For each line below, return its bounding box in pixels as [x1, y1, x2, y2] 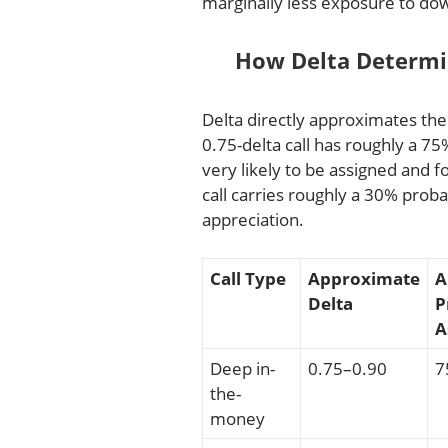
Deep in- [210, 357, 275, 381]
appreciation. [202, 207, 304, 231]
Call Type [210, 267, 286, 291]
